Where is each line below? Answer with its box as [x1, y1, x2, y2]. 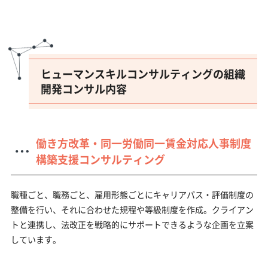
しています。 [10, 233, 61, 245]
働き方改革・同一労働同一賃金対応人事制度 [35, 135, 251, 151]
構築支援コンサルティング [35, 151, 165, 167]
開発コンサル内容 [40, 80, 127, 96]
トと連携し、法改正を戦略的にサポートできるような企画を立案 [10, 218, 254, 230]
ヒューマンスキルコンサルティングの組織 [40, 65, 245, 81]
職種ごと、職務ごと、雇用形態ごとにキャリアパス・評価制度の [10, 188, 254, 200]
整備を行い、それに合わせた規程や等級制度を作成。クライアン [10, 203, 254, 215]
